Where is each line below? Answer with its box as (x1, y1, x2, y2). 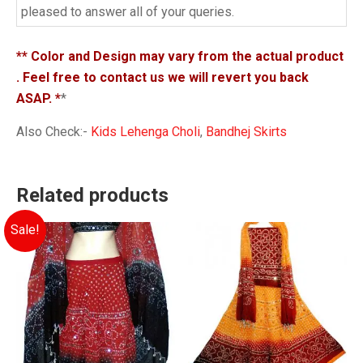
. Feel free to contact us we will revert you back (16, 69, 309, 85)
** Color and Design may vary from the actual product (16, 48, 344, 64)
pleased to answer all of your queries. (21, 3, 234, 19)
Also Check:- (16, 123, 91, 139)
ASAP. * (16, 90, 61, 106)
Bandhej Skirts (206, 123, 287, 139)
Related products (16, 183, 169, 207)
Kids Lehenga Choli (91, 123, 200, 139)
